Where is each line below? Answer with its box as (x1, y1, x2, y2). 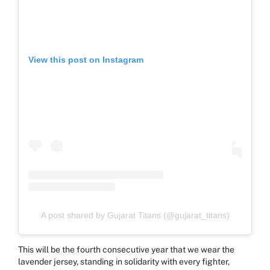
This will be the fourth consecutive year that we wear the (18, 244, 234, 254)
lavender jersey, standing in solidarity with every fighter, (18, 256, 230, 266)
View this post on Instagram (28, 55, 143, 65)
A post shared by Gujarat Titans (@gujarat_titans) (40, 210, 230, 220)
